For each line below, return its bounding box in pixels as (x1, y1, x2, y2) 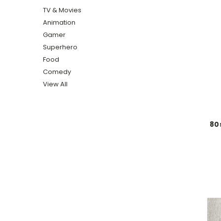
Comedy (43, 67, 71, 76)
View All (43, 79, 68, 89)
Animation (43, 17, 75, 27)
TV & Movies (43, 5, 81, 15)
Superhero (43, 42, 77, 52)
